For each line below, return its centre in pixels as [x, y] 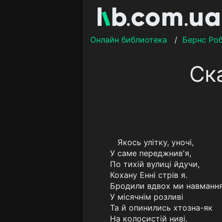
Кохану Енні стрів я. [149, 175]
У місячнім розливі [147, 197]
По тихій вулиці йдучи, [155, 164]
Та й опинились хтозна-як [161, 208]
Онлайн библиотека [129, 40]
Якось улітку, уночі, [156, 142]
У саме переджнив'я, [151, 153]
